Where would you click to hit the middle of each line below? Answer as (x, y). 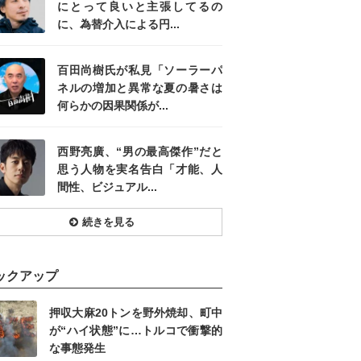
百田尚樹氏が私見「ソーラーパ (140, 71)
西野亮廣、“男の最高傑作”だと (140, 152)
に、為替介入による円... (118, 25)
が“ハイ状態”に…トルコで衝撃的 (136, 331)
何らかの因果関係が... (113, 106)
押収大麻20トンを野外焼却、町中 (136, 313)
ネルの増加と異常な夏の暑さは (140, 88)
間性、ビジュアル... (107, 187)
